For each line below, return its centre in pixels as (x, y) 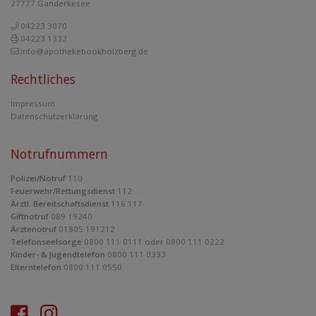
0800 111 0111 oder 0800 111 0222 (153, 242)
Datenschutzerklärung (54, 116)
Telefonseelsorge (46, 242)
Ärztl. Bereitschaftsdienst (60, 203)
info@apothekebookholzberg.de (84, 51)
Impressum (33, 103)
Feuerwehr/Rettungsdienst (63, 191)
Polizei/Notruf (38, 178)
